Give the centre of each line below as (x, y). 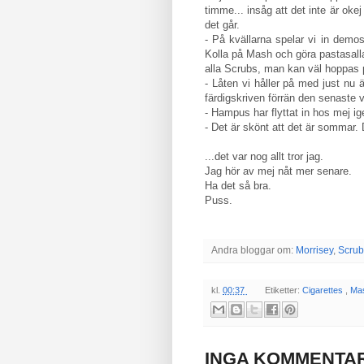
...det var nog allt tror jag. (264, 156)
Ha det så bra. (238, 185)
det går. (222, 24)
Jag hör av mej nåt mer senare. (278, 171)
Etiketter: (283, 290)
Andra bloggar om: (253, 250)
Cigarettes (323, 290)
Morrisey (314, 250)
